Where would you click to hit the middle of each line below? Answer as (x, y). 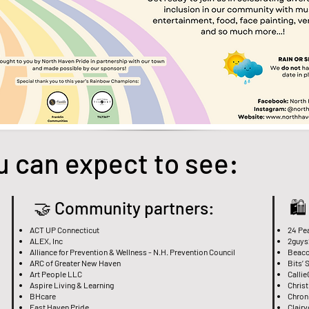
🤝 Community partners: (124, 207)
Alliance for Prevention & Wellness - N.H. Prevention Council (132, 251)
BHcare (43, 296)
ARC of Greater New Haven (75, 262)
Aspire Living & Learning (72, 285)
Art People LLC (56, 273)
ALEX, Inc (46, 240)
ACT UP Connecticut (65, 229)
